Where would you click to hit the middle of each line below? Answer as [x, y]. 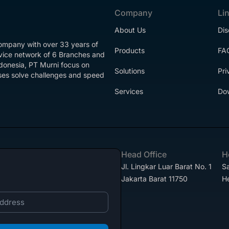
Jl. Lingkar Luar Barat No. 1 [166, 166]
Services [129, 91]
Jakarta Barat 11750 [154, 179]
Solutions [130, 71]
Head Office [144, 154]
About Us [130, 30]
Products [130, 50]
